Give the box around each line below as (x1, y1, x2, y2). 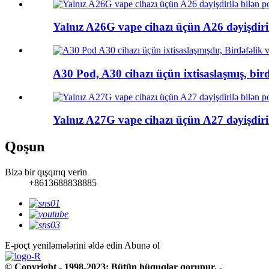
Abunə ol (124, 240, 160, 251)
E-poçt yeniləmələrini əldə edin (5, 240, 122, 251)
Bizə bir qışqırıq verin (5, 167, 87, 178)
